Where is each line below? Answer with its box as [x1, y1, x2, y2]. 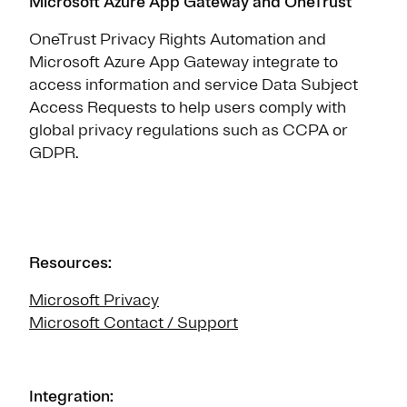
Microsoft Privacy [29, 289, 159, 310]
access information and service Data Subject [29, 74, 358, 94]
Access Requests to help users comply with [29, 96, 346, 117]
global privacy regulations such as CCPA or [29, 119, 348, 140]
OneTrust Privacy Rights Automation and [29, 28, 326, 49]
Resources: [29, 252, 112, 273]
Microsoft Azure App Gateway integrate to [29, 51, 338, 72]
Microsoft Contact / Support [29, 312, 238, 333]
